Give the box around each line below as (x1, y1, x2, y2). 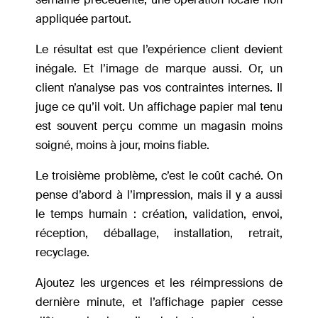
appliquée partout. (35, 11, 134, 27)
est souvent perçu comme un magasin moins (35, 119, 283, 134)
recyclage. (35, 245, 92, 261)
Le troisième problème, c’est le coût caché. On (35, 168, 283, 184)
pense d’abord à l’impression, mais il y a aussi (35, 187, 283, 203)
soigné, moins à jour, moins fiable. (35, 138, 209, 153)
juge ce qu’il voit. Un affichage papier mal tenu (35, 99, 283, 115)
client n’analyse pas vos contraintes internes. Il (35, 80, 283, 96)
